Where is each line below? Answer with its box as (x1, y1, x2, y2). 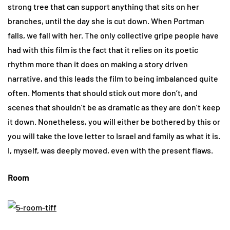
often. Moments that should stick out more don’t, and (8, 87, 198, 98)
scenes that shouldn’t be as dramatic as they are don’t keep (8, 102, 220, 112)
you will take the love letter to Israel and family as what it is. (8, 130, 220, 141)
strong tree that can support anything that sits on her (8, 1, 199, 11)
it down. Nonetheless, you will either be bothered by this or (8, 116, 220, 126)
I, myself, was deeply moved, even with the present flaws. (8, 145, 213, 155)
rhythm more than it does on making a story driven (8, 59, 188, 69)
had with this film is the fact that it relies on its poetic (8, 44, 198, 54)
